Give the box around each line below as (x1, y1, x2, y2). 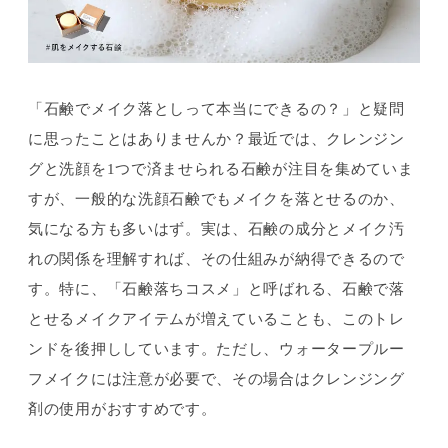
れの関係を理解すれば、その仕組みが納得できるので (28, 250, 405, 268)
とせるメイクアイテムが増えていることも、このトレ (28, 310, 405, 328)
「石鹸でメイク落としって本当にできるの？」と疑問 (28, 100, 405, 118)
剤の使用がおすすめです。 (28, 400, 217, 418)
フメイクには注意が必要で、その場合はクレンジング (28, 370, 405, 388)
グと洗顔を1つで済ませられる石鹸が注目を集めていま (28, 160, 414, 178)
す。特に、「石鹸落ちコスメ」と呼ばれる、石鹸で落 (28, 280, 405, 298)
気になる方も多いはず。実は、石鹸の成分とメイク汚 (28, 220, 405, 238)
